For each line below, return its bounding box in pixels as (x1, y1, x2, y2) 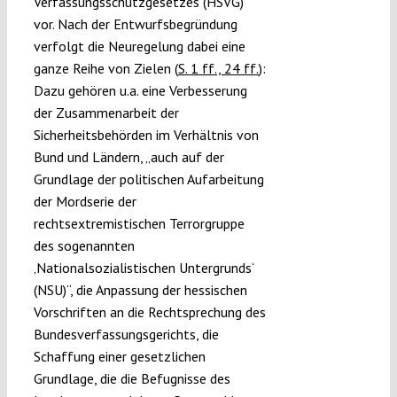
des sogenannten (33, 237, 135, 255)
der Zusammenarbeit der (33, 104, 179, 122)
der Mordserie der (33, 192, 136, 211)
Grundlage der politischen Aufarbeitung (33, 170, 264, 189)
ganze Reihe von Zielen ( (33, 59, 178, 78)
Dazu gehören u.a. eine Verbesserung (33, 82, 247, 100)
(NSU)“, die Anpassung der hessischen (33, 281, 247, 300)
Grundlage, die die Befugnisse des (33, 370, 230, 388)
